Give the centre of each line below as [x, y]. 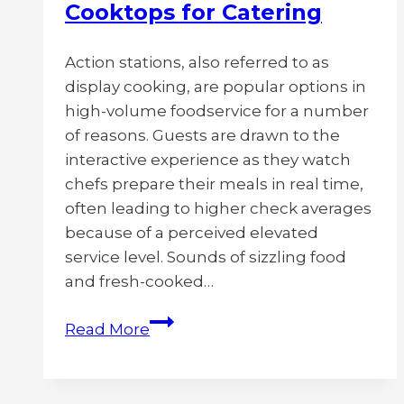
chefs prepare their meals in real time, [214, 184]
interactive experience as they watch [208, 160]
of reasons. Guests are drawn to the [202, 136]
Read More [107, 330]
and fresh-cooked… [139, 282]
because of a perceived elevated [192, 233]
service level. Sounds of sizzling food [206, 257]
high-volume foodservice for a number [217, 111]
